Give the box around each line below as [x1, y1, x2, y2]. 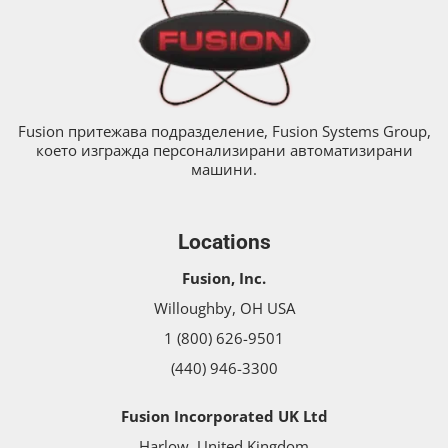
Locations [177, 229, 271, 255]
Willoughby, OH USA [153, 298, 295, 319]
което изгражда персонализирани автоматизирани [35, 140, 413, 161]
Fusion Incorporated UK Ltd [120, 406, 328, 426]
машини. [191, 159, 257, 180]
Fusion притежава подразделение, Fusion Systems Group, [17, 121, 431, 142]
